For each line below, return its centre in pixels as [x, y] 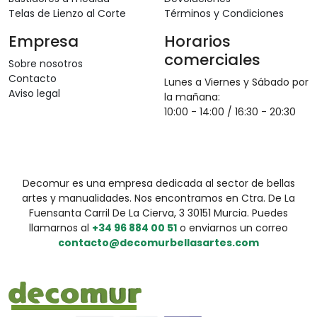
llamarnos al [60, 227]
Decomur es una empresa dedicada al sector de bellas [158, 183]
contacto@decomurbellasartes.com [158, 242]
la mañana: [192, 97]
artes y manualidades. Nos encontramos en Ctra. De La [158, 198]
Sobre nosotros [46, 63]
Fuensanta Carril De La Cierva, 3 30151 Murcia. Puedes [158, 213]
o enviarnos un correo [232, 227]
